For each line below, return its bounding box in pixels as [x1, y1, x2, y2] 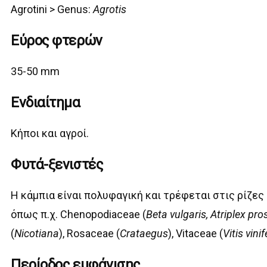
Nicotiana [14, 227, 60, 240]
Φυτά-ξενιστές [11, 156, 103, 173]
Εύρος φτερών [11, 32, 103, 49]
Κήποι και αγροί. [11, 127, 89, 140]
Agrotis [93, 3, 127, 16]
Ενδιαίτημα [11, 94, 80, 111]
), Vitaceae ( [168, 227, 223, 240]
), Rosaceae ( [59, 227, 120, 240]
